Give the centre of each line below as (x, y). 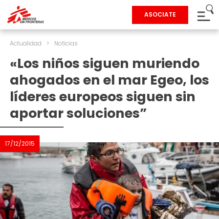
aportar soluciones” (78, 113)
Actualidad (26, 43)
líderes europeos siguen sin (103, 97)
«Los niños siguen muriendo (105, 63)
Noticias (66, 43)
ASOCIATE (160, 14)
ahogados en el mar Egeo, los (109, 80)
